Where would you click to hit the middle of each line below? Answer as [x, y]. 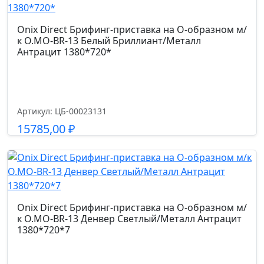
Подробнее [132, 157]
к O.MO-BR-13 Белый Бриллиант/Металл [109, 41]
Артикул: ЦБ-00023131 [62, 111]
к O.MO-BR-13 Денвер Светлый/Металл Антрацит [129, 219]
